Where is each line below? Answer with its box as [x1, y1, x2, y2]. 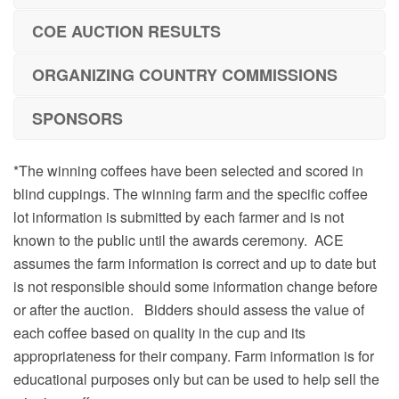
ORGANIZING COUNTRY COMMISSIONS [32, 63, 338, 86]
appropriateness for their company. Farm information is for [13, 345, 374, 366]
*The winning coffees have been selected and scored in [13, 159, 363, 181]
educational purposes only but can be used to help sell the [13, 368, 379, 389]
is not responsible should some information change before [13, 275, 378, 297]
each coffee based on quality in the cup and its [13, 322, 305, 343]
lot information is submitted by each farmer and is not [13, 206, 344, 227]
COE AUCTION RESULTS [32, 20, 221, 43]
